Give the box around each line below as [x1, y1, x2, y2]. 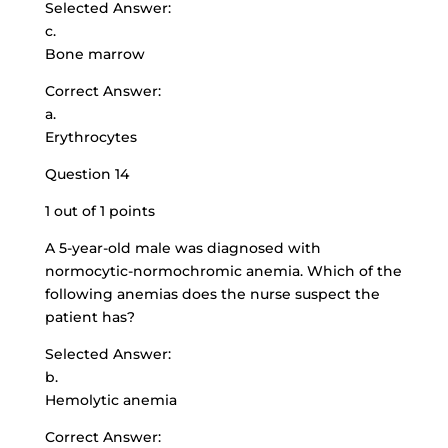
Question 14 [44, 165, 129, 183]
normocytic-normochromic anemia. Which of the [44, 262, 402, 280]
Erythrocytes [44, 128, 137, 146]
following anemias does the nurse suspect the [44, 285, 380, 303]
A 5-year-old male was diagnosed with [44, 239, 321, 257]
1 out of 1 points [44, 202, 155, 220]
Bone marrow [44, 45, 145, 63]
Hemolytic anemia [44, 391, 177, 409]
